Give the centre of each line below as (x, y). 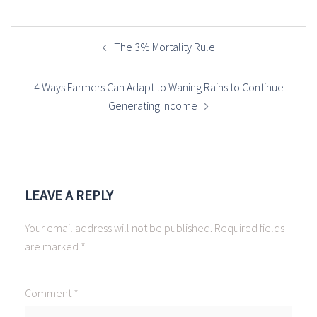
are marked (53, 247)
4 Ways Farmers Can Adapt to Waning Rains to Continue (158, 87)
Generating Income (153, 106)
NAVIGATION (53, 48)
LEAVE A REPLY (69, 195)
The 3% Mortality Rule (164, 47)
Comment (49, 293)
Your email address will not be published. (119, 228)
